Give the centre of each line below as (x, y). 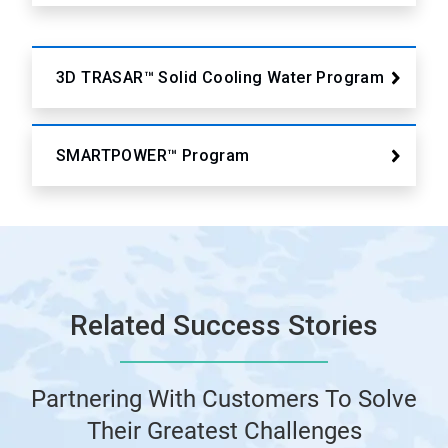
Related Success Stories (224, 326)
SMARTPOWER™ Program (153, 156)
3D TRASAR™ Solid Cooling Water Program (220, 78)
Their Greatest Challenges (224, 431)
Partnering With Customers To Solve (224, 399)
